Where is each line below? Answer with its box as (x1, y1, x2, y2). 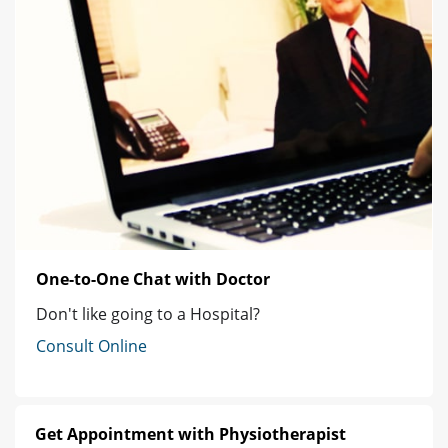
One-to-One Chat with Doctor (36, 267, 270, 290)
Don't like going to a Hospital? (36, 302, 260, 325)
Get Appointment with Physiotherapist (35, 422, 346, 445)
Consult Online (36, 334, 147, 357)
